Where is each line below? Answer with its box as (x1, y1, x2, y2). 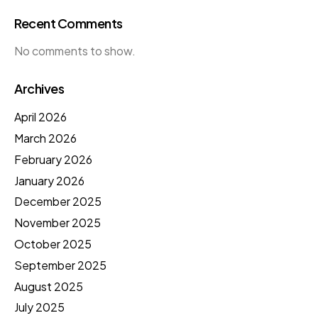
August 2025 (14, 278, 83, 294)
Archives (14, 79, 65, 97)
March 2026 (14, 131, 77, 146)
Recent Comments (14, 15, 123, 32)
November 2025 (14, 215, 101, 231)
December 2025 (14, 194, 102, 209)
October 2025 (14, 236, 92, 251)
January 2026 (14, 172, 84, 188)
